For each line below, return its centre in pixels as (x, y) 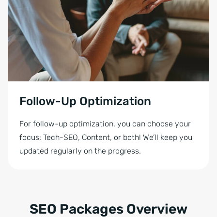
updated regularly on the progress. (80, 151)
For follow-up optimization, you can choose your (105, 124)
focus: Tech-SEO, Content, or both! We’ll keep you (106, 137)
